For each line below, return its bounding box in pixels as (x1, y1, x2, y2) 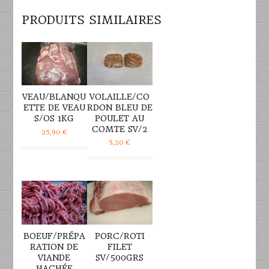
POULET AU (95, 113, 145, 124)
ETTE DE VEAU (23, 103, 85, 113)
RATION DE (30, 241, 79, 252)
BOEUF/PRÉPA (23, 231, 85, 241)
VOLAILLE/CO (89, 92, 150, 102)
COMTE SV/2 (91, 124, 148, 134)
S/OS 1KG (34, 113, 74, 124)
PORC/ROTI (94, 231, 145, 241)
